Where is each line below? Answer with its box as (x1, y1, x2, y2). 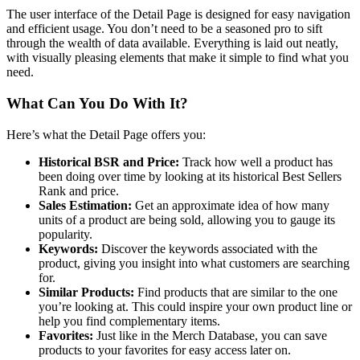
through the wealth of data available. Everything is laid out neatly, (6, 36, 338, 51)
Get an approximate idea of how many (132, 198, 329, 212)
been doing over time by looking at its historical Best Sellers (39, 169, 342, 183)
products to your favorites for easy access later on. (39, 342, 291, 357)
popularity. (39, 227, 92, 241)
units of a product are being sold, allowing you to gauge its (39, 212, 335, 227)
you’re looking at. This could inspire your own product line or (39, 299, 352, 313)
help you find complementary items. (39, 313, 220, 328)
